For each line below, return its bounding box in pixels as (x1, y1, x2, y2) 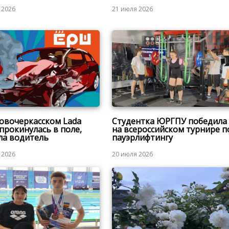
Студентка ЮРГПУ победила (111, 116, 227, 127)
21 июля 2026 (111, 4, 153, 13)
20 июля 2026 (111, 150, 153, 159)
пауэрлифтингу (111, 132, 173, 144)
